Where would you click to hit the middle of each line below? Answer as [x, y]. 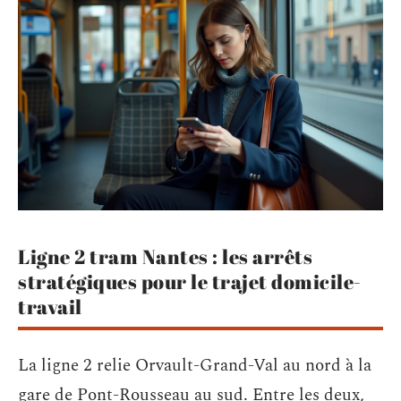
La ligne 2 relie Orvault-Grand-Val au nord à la [195, 365]
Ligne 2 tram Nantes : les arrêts [165, 256]
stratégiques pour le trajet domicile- [190, 282]
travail [50, 307]
